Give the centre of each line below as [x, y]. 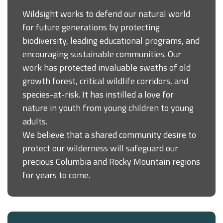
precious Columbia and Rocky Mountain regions [111, 161]
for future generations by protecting [91, 27]
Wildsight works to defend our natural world [106, 13]
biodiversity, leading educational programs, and [111, 40]
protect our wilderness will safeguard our [100, 148]
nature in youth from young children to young [108, 108]
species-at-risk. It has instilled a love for [98, 94]
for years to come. [56, 175]
